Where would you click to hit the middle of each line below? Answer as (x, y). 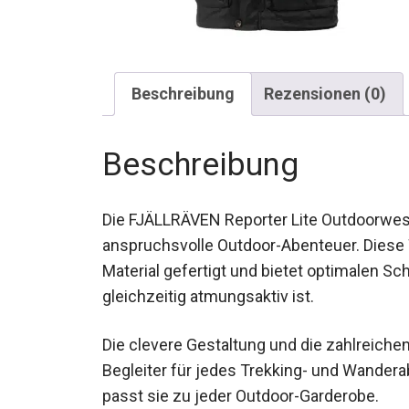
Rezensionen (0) (325, 93)
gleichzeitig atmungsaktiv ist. (208, 296)
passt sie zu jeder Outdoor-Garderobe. (241, 395)
